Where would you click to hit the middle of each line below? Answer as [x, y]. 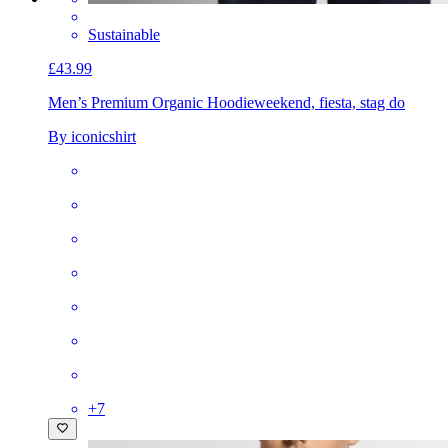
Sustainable [124, 35]
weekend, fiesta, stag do [329, 103]
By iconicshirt [92, 137]
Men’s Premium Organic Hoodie [151, 103]
